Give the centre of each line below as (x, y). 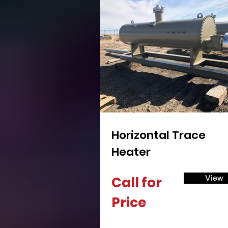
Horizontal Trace (159, 135)
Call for (137, 183)
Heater (131, 152)
